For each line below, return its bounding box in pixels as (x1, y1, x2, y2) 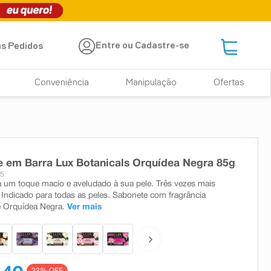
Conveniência (34, 79, 90, 87)
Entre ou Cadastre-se (96, 42, 190, 51)
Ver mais (67, 203, 102, 211)
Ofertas (213, 79, 244, 87)
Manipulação (126, 79, 177, 87)
